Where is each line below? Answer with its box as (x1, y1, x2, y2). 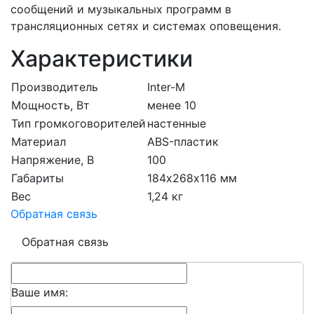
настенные (147, 116, 206, 131)
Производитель (11, 80, 98, 95)
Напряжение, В (11, 153, 94, 168)
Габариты (11, 171, 64, 186)
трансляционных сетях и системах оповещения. (11, 19, 281, 34)
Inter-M (147, 80, 185, 95)
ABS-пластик (147, 135, 219, 149)
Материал (11, 135, 66, 149)
